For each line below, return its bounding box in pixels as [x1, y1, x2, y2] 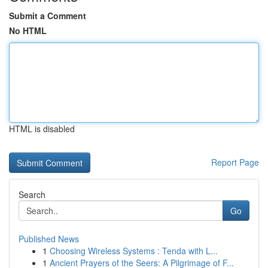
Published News [19, 233, 79, 245]
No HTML [9, 25, 47, 36]
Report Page [211, 156, 259, 168]
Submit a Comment [9, 10, 86, 22]
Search [19, 188, 45, 200]
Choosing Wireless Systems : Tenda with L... [50, 245, 218, 257]
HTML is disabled [9, 123, 75, 135]
